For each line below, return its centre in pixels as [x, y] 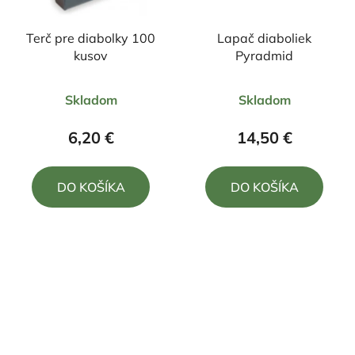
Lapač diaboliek [264, 38]
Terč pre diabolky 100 [91, 38]
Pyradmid [264, 56]
